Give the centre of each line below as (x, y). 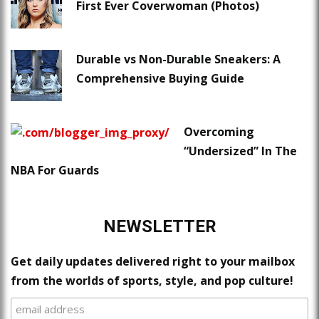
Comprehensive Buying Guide (160, 79)
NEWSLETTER (159, 227)
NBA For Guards (55, 171)
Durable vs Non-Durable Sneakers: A (178, 59)
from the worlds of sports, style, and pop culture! (152, 281)
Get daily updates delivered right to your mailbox (153, 262)
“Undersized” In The (240, 151)
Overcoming (219, 132)
